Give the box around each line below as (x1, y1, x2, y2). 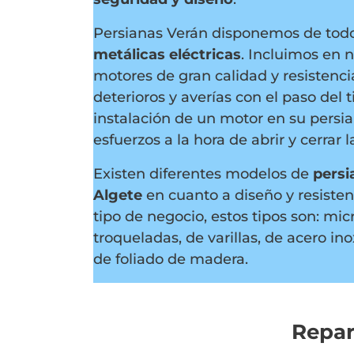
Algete (93, 186, 142, 204)
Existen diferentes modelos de (93, 165, 309, 183)
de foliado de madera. (93, 250, 248, 268)
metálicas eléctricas (93, 46, 241, 63)
